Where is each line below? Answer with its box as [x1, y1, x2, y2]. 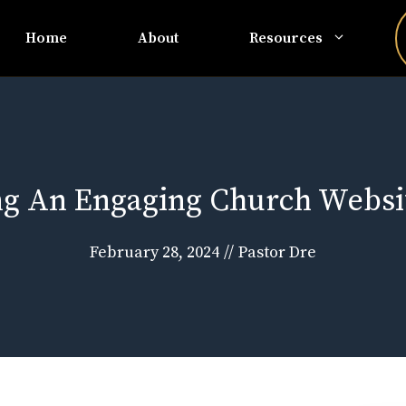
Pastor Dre [238, 242, 316, 263]
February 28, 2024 [90, 242, 219, 263]
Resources [249, 29, 323, 47]
